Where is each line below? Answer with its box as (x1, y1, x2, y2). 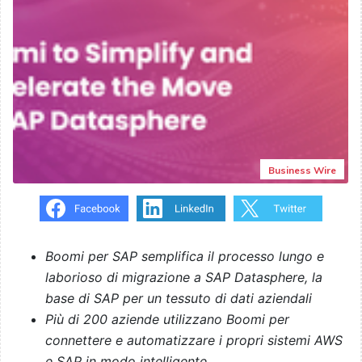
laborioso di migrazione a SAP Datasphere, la (45, 269, 322, 286)
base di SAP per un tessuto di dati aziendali (45, 290, 312, 307)
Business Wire (268, 164, 336, 177)
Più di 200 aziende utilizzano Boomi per (45, 311, 289, 328)
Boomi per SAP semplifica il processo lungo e (45, 248, 324, 265)
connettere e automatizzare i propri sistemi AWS (45, 332, 343, 349)
